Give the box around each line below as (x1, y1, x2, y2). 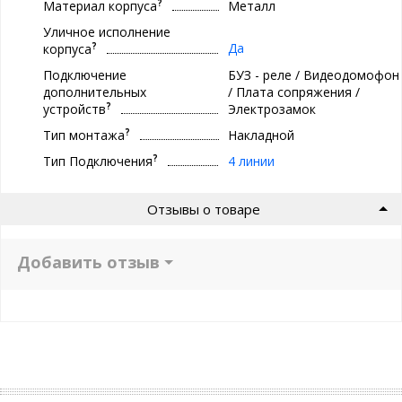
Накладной (227, 126, 294, 144)
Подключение (43, 66, 127, 83)
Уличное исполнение (43, 22, 170, 40)
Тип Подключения (43, 152, 153, 170)
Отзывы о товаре (146, 199, 260, 218)
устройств (43, 100, 106, 118)
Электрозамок (227, 100, 316, 118)
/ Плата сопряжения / (227, 83, 360, 100)
